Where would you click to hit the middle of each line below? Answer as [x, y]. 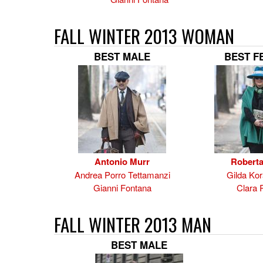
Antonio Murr [122, 161]
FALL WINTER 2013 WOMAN [144, 36]
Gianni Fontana [122, 188]
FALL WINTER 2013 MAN [133, 224]
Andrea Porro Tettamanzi [122, 175]
